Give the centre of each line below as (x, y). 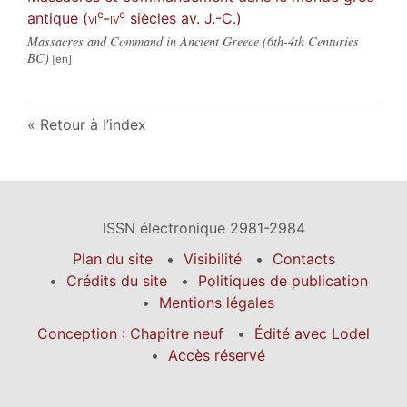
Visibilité (212, 258)
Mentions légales (217, 302)
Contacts (303, 258)
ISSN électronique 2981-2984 (203, 228)
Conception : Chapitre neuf (130, 333)
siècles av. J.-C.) (184, 18)
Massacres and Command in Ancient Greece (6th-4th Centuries (193, 41)
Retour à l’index (93, 124)
